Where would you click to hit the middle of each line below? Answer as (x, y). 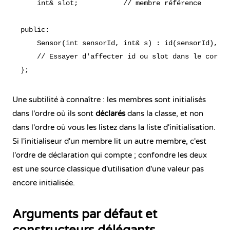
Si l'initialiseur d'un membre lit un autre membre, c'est (109, 141)
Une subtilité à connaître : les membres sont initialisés (109, 100)
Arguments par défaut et (85, 214)
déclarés (110, 113)
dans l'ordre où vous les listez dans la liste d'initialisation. (114, 127)
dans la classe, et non (164, 113)
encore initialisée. (44, 183)
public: (35, 30)
